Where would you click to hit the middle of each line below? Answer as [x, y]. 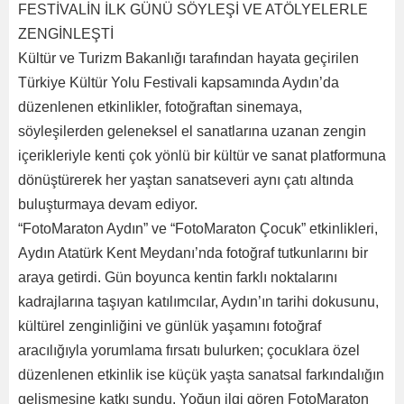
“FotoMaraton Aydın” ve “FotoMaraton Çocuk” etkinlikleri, [198, 229]
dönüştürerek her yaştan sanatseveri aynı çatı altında [186, 180]
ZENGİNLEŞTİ [68, 34]
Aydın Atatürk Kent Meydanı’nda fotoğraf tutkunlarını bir [193, 253]
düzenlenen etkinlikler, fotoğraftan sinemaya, [160, 107]
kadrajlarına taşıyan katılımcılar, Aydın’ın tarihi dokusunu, [198, 302]
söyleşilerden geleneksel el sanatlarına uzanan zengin [192, 131]
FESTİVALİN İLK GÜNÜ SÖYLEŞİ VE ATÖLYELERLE [193, 9]
